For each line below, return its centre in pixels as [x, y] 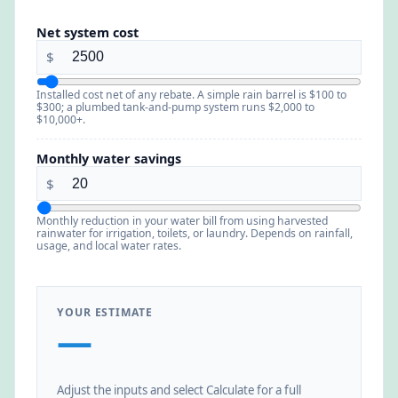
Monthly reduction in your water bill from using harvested [182, 221]
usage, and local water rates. [109, 246]
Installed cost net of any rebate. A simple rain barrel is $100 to [191, 94]
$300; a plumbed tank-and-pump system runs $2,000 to [175, 107]
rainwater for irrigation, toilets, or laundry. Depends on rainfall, [195, 234]
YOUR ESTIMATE [105, 313]
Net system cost [88, 32]
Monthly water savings [109, 159]
